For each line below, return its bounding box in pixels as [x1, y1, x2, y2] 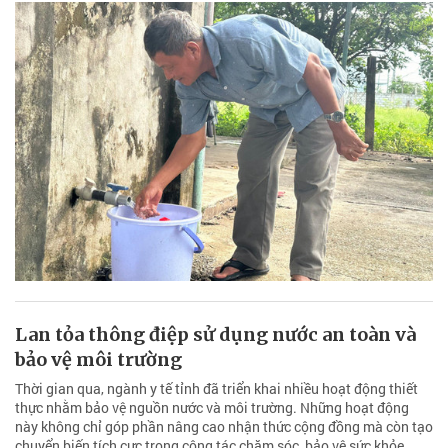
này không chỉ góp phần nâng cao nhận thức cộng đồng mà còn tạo [15, 416, 433, 436]
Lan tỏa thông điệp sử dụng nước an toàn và [15, 322, 416, 346]
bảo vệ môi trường [15, 347, 182, 371]
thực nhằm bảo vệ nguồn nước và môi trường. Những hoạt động [15, 397, 409, 417]
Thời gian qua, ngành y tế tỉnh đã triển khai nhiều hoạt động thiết [15, 378, 418, 398]
